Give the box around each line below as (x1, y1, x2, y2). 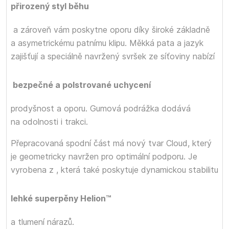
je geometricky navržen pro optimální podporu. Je (11, 151, 197, 162)
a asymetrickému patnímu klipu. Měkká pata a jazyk (11, 38, 203, 48)
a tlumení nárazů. (11, 217, 74, 227)
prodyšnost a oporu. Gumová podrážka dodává (11, 103, 191, 113)
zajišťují (11, 51, 38, 61)
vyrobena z (11, 165, 56, 175)
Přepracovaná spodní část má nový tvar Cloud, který (11, 138, 212, 148)
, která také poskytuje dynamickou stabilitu (56, 165, 218, 175)
